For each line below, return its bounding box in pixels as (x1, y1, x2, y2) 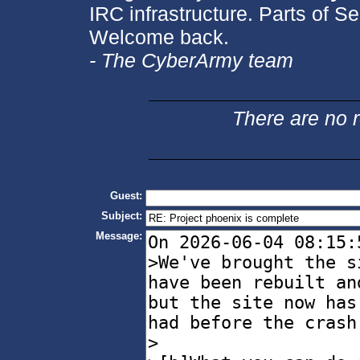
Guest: (109, 190, 142, 202)
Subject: (100, 210, 142, 223)
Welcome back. (88, 25, 229, 48)
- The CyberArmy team (88, 48, 293, 72)
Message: (95, 230, 142, 243)
